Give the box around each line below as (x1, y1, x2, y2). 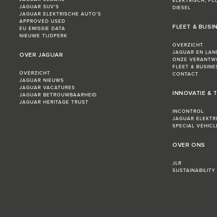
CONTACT (172, 71, 199, 77)
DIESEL (172, 5, 191, 11)
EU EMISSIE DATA (19, 26, 65, 32)
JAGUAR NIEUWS (19, 77, 64, 84)
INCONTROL (172, 108, 204, 115)
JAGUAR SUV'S (19, 4, 59, 10)
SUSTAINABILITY (172, 168, 215, 174)
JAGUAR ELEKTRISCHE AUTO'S (19, 11, 101, 17)
